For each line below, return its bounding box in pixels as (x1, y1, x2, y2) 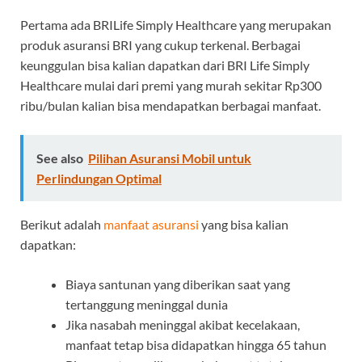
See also (36, 149, 83, 166)
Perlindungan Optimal (36, 170, 162, 186)
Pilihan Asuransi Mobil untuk (88, 149, 251, 166)
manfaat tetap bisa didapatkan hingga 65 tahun (65, 336, 326, 352)
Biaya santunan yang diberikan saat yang (65, 276, 290, 292)
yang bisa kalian (199, 216, 288, 232)
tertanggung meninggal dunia (65, 296, 228, 312)
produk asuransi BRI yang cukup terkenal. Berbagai (20, 36, 301, 53)
